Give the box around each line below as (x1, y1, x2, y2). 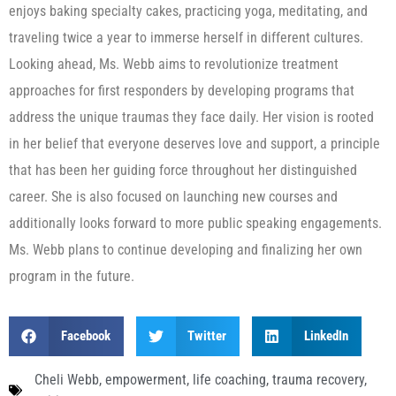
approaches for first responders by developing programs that (9, 82, 354, 100)
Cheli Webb (34, 370, 99, 388)
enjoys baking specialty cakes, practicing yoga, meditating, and (9, 3, 368, 20)
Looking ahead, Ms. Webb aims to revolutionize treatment (9, 56, 339, 73)
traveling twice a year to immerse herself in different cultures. (9, 29, 363, 47)
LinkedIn (303, 328, 348, 345)
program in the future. (9, 268, 134, 286)
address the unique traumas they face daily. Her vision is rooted (9, 109, 374, 126)
